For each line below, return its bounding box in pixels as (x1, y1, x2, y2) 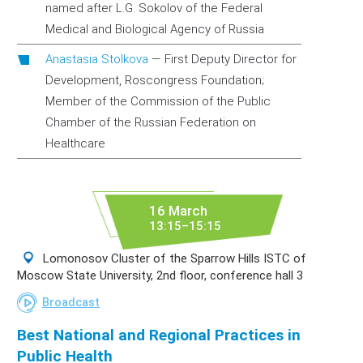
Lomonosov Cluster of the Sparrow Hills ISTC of (40, 251, 306, 266)
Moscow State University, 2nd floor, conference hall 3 (17, 268, 303, 283)
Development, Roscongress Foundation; (45, 73, 264, 88)
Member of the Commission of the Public (45, 94, 271, 109)
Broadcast (42, 296, 100, 309)
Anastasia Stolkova (45, 52, 148, 66)
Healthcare (45, 136, 105, 151)
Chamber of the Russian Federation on (45, 115, 256, 130)
